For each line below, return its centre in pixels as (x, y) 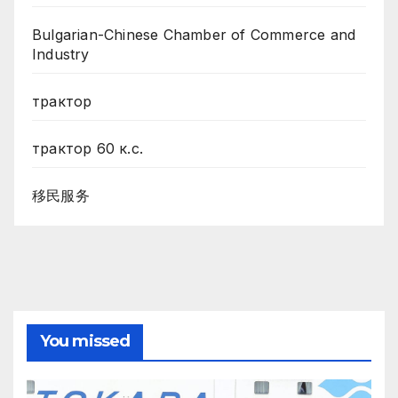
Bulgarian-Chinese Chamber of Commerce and (194, 35)
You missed (85, 342)
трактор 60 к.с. (88, 149)
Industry (61, 55)
